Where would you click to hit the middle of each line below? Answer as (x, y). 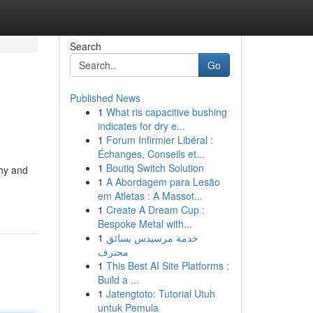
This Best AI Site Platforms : (167, 265)
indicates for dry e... (141, 126)
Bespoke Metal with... (145, 224)
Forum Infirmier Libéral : (159, 140)
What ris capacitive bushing (166, 112)
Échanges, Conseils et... (151, 154)
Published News (105, 98)
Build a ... (118, 279)
